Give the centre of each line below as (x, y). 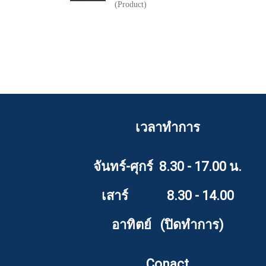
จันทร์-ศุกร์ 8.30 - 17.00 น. (167, 167)
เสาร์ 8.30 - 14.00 (167, 196)
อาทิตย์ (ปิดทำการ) (167, 225)
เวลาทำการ (167, 127)
